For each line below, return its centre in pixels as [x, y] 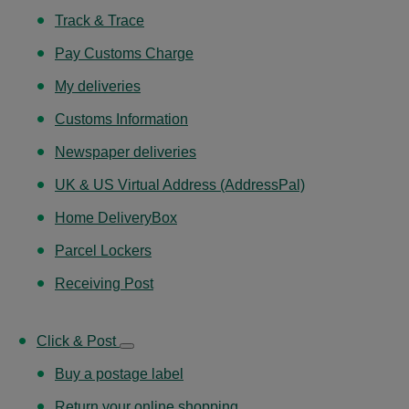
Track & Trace [100, 20]
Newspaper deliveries [126, 152]
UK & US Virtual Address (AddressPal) [180, 184]
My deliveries [98, 86]
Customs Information [121, 119]
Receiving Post [104, 283]
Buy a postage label [119, 373]
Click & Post [78, 341]
